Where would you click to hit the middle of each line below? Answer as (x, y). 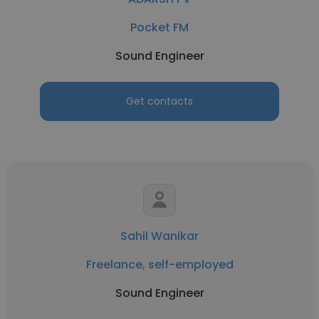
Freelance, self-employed (159, 265)
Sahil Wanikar (159, 236)
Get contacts (159, 101)
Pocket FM (159, 27)
